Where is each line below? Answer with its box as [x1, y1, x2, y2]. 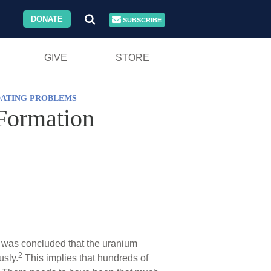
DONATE [31, 15, 64, 24]
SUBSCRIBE [121, 16, 162, 24]
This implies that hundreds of [22, 252, 148, 263]
